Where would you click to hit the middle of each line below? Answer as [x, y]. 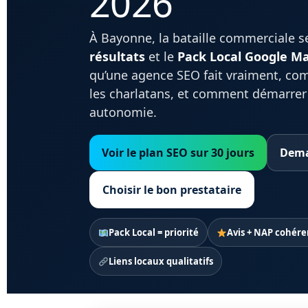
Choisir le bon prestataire [172, 190]
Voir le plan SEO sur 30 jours [178, 153]
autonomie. [123, 112]
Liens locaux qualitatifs [161, 261]
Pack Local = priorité [153, 232]
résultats [117, 56]
